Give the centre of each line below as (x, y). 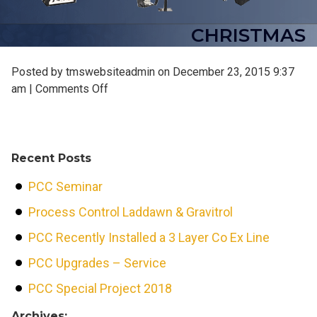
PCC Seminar (65, 187)
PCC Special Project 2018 (100, 289)
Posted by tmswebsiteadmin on (92, 72)
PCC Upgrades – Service (97, 263)
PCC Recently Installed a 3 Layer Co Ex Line (149, 238)
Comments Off (72, 89)
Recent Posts (51, 158)
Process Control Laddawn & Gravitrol (131, 212)
